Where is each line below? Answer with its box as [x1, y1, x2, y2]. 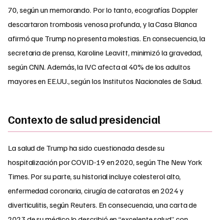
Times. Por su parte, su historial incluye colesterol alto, [8, 171, 181, 181]
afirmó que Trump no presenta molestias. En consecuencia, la [8, 33, 206, 43]
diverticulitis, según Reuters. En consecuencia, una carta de [8, 199, 197, 210]
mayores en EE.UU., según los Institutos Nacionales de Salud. [8, 76, 203, 86]
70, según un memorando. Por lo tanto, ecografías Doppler [8, 4, 198, 15]
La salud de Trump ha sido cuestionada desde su [8, 142, 165, 153]
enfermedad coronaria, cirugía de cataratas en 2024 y [8, 185, 184, 195]
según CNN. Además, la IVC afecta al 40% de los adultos [8, 61, 191, 72]
